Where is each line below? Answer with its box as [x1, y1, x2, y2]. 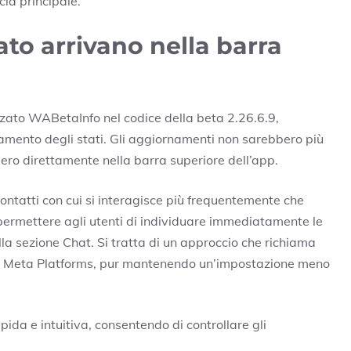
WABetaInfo [28, 110, 100, 126]
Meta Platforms [3, 255, 93, 272]
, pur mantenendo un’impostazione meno [93, 255, 330, 272]
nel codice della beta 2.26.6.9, [100, 110, 279, 126]
